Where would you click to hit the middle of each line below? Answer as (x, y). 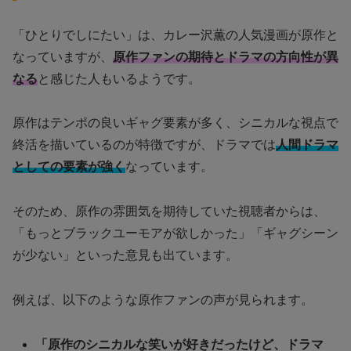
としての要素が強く (69, 167)
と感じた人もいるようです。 (119, 78)
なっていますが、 (63, 56)
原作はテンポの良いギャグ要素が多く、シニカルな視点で (175, 123)
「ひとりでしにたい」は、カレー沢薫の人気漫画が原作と (175, 34)
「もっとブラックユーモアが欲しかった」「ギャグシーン (175, 233)
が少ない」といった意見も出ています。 (125, 255)
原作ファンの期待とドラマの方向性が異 (226, 56)
